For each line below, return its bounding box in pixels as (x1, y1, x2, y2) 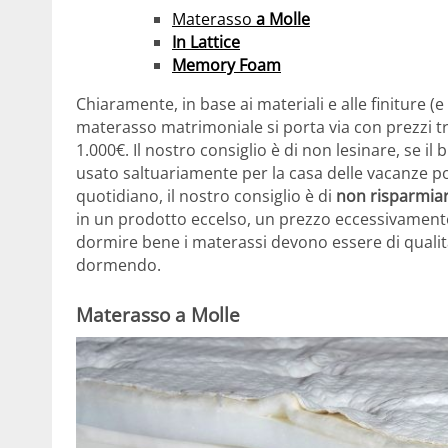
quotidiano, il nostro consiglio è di (76, 184, 336, 207)
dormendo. (76, 253, 161, 276)
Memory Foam (172, 53, 281, 76)
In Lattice (172, 30, 240, 53)
